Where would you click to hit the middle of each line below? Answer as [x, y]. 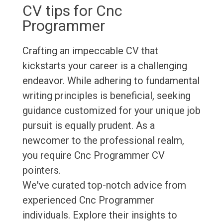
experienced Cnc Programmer [88, 200]
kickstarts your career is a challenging [105, 66]
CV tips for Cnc [72, 11]
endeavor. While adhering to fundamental [111, 81]
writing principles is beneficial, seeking [106, 96]
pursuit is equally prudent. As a [88, 126]
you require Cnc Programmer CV [93, 156]
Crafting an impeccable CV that [90, 51]
